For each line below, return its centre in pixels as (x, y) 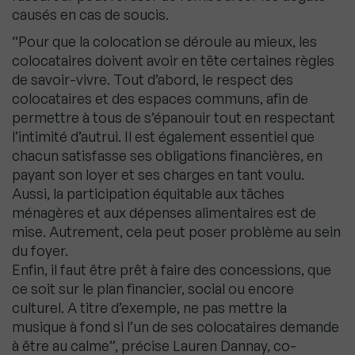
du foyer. (40, 251)
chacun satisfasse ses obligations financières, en (167, 156)
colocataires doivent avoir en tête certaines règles (173, 61)
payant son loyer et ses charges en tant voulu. (158, 175)
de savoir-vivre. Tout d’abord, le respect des (153, 80)
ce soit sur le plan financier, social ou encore (153, 289)
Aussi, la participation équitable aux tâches (148, 194)
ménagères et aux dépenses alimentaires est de (164, 213)
